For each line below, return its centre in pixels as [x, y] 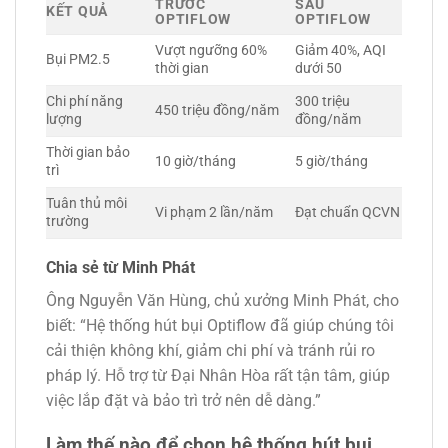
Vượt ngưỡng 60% [211, 50]
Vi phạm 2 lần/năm [214, 212]
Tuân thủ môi [86, 203]
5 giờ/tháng [332, 161]
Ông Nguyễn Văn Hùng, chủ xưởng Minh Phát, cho [222, 300]
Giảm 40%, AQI [341, 50]
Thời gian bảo [88, 152]
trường [67, 221]
